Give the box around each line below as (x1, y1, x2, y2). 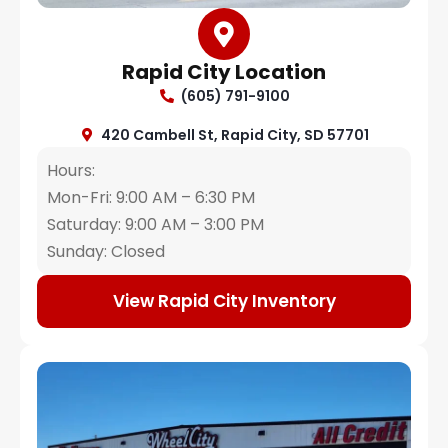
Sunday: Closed (47, 240, 165, 264)
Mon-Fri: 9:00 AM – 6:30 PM (47, 186, 255, 210)
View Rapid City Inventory (112, 289, 336, 314)
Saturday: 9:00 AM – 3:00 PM (47, 213, 264, 237)
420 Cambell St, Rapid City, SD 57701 (101, 125, 370, 146)
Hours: (47, 159, 95, 183)
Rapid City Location (122, 58, 326, 87)
